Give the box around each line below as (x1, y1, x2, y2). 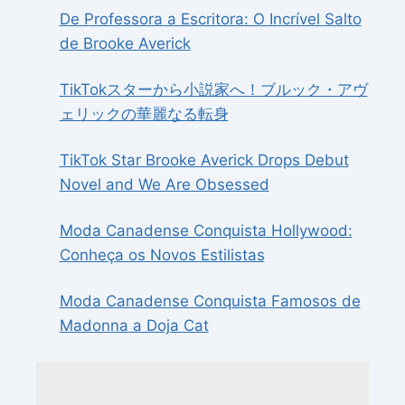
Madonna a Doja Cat (59, 316, 209, 335)
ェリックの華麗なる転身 (59, 105, 229, 124)
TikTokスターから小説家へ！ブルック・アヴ (59, 80, 368, 99)
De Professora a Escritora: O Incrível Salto (59, 10, 362, 29)
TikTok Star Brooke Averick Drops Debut (59, 151, 349, 170)
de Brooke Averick (59, 34, 191, 53)
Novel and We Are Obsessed (59, 175, 269, 194)
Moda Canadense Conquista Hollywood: (59, 221, 353, 240)
